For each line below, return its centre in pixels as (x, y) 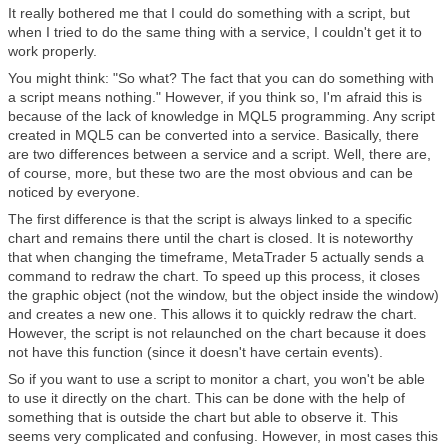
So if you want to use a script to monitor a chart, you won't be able (216, 379)
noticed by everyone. (74, 192)
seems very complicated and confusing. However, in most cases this (223, 436)
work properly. (52, 51)
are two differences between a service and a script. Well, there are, (219, 154)
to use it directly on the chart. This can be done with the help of (206, 398)
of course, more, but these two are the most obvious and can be (210, 173)
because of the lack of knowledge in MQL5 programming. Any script (221, 116)
